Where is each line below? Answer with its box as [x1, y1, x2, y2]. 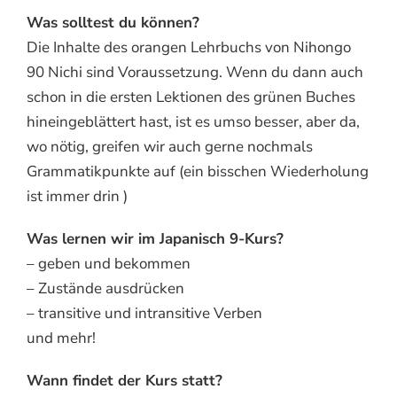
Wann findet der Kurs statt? [27, 370, 222, 391]
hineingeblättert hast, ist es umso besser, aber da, [27, 111, 360, 132]
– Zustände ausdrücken [27, 277, 184, 299]
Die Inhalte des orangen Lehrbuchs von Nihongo [27, 36, 351, 58]
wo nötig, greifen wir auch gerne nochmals [27, 136, 313, 157]
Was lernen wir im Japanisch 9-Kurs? [27, 228, 284, 249]
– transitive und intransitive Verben [27, 302, 262, 323]
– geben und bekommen [27, 253, 191, 274]
